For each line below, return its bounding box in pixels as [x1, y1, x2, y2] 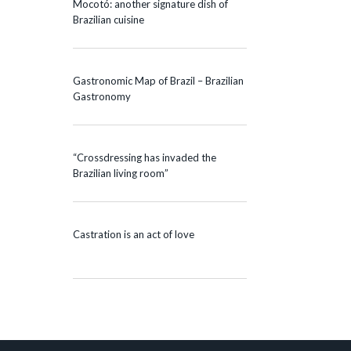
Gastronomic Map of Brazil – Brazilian [73, 74, 244, 87]
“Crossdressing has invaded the [73, 150, 216, 164]
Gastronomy [73, 89, 131, 103]
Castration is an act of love [73, 227, 194, 241]
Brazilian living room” [73, 166, 168, 179]
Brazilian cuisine [73, 13, 144, 26]
